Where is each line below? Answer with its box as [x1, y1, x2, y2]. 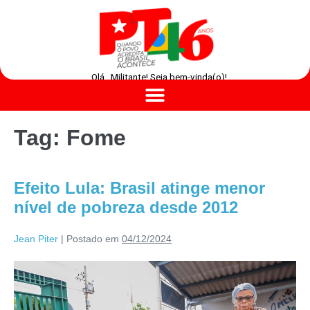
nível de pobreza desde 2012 [14, 198, 238, 217]
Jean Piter [14, 233, 58, 245]
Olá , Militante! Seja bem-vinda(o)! [91, 72, 227, 83]
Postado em [66, 233, 119, 245]
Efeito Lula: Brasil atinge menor [14, 179, 265, 198]
